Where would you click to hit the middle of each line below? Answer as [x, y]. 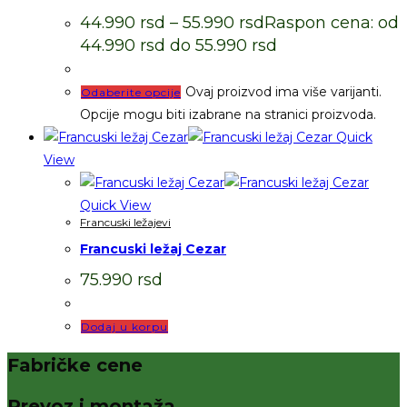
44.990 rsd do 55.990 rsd [179, 45]
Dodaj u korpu [124, 326]
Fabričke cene [75, 366]
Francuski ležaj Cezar [153, 249]
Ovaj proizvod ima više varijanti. [283, 91]
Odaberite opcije [131, 92]
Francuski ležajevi [125, 222]
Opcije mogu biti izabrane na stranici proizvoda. [228, 114]
